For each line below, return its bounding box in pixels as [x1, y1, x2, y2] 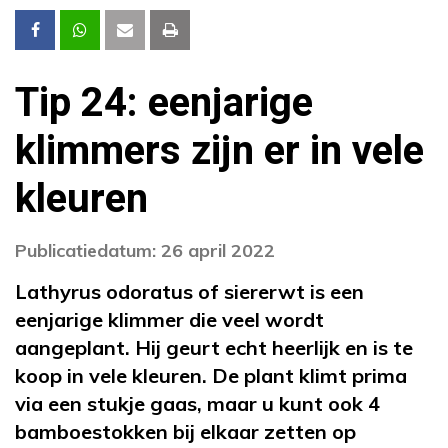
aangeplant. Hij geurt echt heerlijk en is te [15, 334, 413, 360]
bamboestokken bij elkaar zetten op [15, 418, 356, 444]
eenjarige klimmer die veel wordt [15, 306, 324, 332]
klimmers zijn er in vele [15, 121, 424, 181]
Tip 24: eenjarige [15, 73, 313, 133]
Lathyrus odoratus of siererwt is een [15, 278, 364, 304]
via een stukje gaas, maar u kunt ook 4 [15, 390, 380, 416]
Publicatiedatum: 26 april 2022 [15, 238, 275, 262]
